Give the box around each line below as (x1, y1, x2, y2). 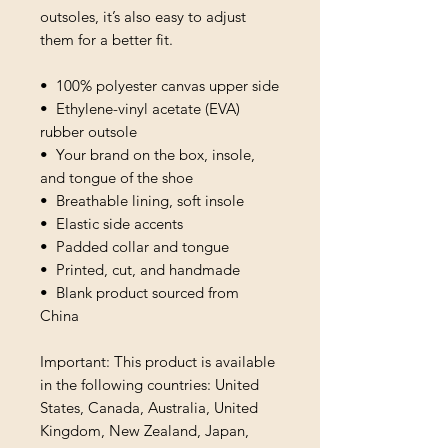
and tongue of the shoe (40, 167, 197, 187)
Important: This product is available (40, 351, 275, 371)
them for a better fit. (40, 29, 173, 49)
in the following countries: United (40, 374, 259, 394)
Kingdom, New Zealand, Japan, (40, 420, 249, 440)
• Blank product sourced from (40, 282, 239, 302)
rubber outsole (40, 121, 137, 141)
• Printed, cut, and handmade (40, 259, 240, 279)
